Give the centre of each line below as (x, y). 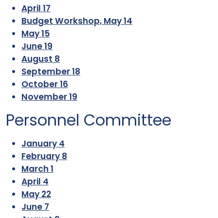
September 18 (51, 72)
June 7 (35, 207)
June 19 (37, 46)
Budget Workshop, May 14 (77, 21)
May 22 (36, 194)
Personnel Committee (89, 120)
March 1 (37, 169)
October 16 (45, 84)
